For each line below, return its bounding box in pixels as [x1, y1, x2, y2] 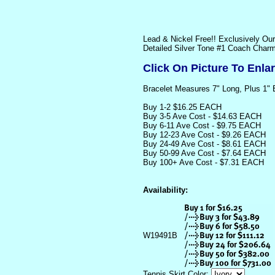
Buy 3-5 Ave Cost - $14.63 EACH [143, 112, 261, 121]
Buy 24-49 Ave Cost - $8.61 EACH [143, 139, 266, 149]
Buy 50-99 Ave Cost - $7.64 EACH [143, 149, 266, 158]
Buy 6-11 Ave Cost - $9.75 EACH [143, 121, 261, 130]
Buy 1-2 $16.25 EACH [143, 103, 222, 112]
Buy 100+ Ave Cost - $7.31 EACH [143, 158, 264, 167]
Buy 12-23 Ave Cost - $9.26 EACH [143, 130, 266, 139]
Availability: [143, 185, 188, 195]
